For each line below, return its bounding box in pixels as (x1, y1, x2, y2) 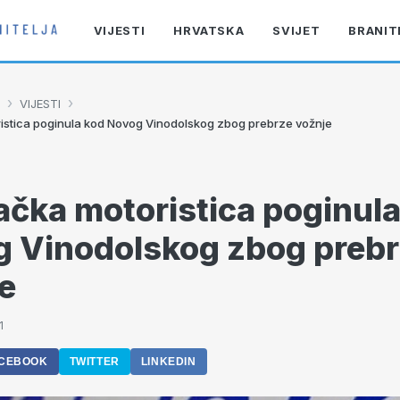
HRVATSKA (173, 23, 245, 37)
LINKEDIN (140, 355, 196, 368)
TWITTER (69, 355, 120, 368)
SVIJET (272, 23, 321, 37)
